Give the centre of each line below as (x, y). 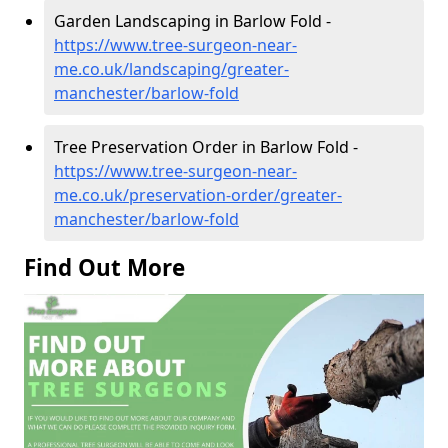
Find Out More (104, 267)
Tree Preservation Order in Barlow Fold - (206, 146)
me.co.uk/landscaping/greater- (171, 68)
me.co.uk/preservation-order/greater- (198, 194)
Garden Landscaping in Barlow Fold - (192, 20)
